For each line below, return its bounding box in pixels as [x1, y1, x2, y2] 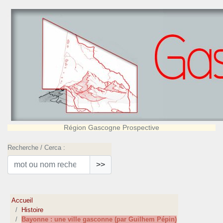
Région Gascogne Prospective [64, 123, 159, 131]
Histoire [21, 206, 44, 214]
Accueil [11, 197, 33, 205]
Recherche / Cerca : [7, 144, 65, 151]
